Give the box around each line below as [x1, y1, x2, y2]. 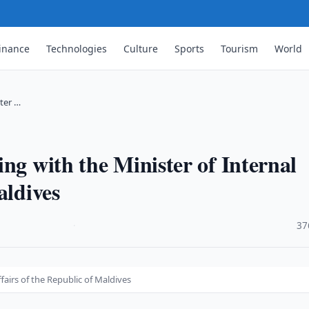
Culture [123, 41, 159, 55]
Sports [175, 41, 205, 55]
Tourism [221, 41, 259, 55]
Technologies [46, 41, 108, 55]
